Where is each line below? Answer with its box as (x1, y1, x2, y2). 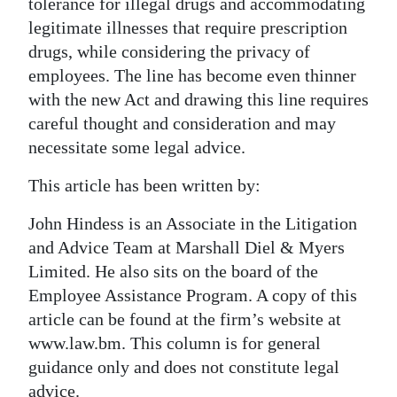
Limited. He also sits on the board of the (28, 261, 318, 281)
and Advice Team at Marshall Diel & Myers (28, 237, 345, 257)
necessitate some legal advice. (28, 136, 245, 157)
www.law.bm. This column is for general (28, 332, 321, 353)
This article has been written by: (28, 175, 261, 195)
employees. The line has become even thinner (28, 65, 356, 85)
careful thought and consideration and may (28, 113, 336, 133)
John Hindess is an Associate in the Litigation (28, 213, 357, 233)
